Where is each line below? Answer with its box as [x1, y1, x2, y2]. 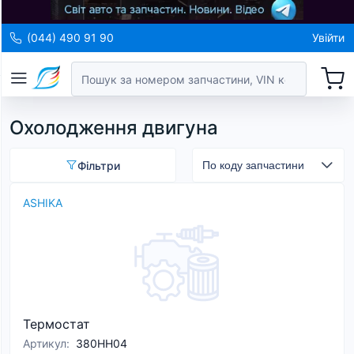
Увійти [312, 31, 345, 44]
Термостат [23, 316, 90, 332]
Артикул [23, 337, 66, 350]
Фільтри [77, 158, 120, 172]
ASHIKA [23, 196, 62, 209]
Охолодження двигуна [9, 116, 218, 139]
